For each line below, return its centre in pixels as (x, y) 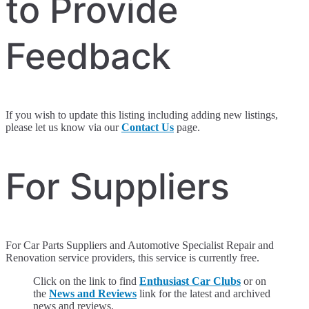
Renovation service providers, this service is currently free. (132, 257)
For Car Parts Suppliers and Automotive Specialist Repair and (140, 245)
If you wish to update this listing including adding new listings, (142, 114)
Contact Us (148, 127)
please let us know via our (63, 127)
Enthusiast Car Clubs (190, 281)
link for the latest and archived (203, 293)
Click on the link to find (86, 281)
